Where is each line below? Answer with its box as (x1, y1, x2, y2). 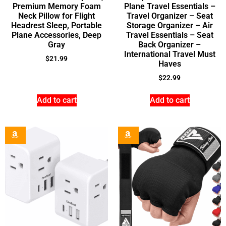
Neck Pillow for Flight (18, 11, 95, 21)
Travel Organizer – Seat (126, 11, 213, 21)
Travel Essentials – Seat (126, 30, 213, 40)
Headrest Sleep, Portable (11, 20, 102, 30)
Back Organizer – (138, 39, 201, 49)
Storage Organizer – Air (126, 20, 213, 30)
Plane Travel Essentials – (124, 1, 215, 11)
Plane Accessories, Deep (12, 30, 101, 40)
